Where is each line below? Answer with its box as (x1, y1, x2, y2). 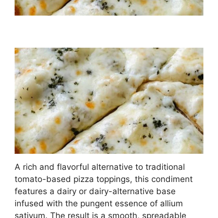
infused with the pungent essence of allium (15, 198, 183, 208)
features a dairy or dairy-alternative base (15, 186, 176, 196)
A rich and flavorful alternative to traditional (15, 162, 185, 172)
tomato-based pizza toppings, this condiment (15, 174, 193, 184)
